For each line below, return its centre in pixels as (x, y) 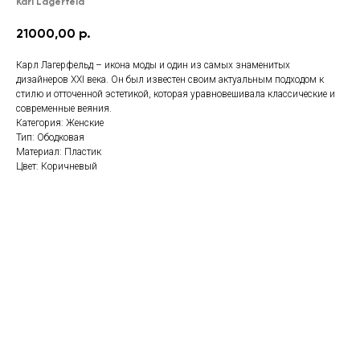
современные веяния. (64, 108)
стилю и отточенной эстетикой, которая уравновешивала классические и (176, 94)
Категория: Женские (60, 123)
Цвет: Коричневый (57, 166)
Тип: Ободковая (50, 137)
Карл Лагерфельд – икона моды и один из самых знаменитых (153, 65)
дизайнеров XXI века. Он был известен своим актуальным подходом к (170, 79)
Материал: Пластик (59, 151)
